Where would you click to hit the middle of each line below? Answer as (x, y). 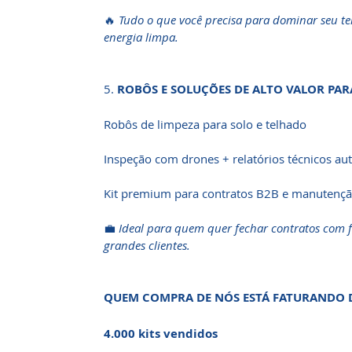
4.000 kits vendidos (161, 334)
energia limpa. (141, 37)
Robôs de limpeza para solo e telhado (205, 124)
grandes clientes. (147, 245)
